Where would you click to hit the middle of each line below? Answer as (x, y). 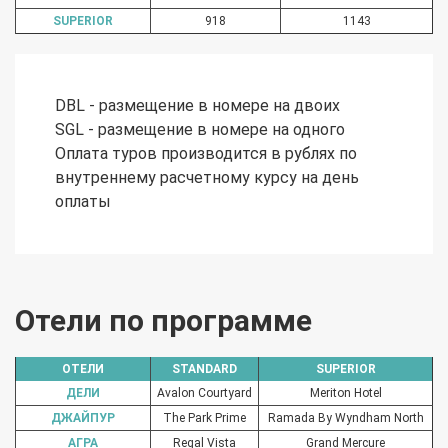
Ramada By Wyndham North (345, 418)
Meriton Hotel (345, 393)
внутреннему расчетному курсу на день (207, 178)
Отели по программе (163, 321)
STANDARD (204, 369)
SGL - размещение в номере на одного (200, 130)
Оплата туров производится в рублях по (206, 154)
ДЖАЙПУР (83, 418)
